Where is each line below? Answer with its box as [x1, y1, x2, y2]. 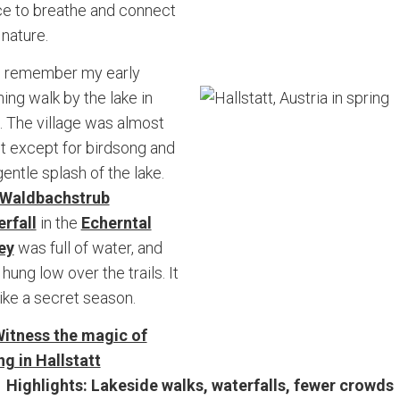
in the [36, 213, 81, 232]
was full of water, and [13, 238, 162, 257]
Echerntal [80, 213, 152, 232]
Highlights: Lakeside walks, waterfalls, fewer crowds [6, 376, 394, 395]
